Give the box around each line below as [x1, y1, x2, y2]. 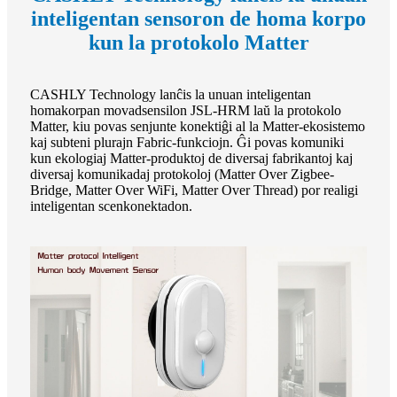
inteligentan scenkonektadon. [30, 198, 192, 214]
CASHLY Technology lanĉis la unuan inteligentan [30, 86, 311, 102]
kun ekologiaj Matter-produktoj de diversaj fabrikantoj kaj [30, 150, 353, 166]
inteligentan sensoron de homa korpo [31, 6, 366, 30]
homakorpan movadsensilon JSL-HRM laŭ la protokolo [30, 102, 341, 118]
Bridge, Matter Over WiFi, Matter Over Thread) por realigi [30, 182, 358, 198]
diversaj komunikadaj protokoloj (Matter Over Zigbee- [30, 166, 334, 182]
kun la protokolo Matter [88, 30, 309, 54]
